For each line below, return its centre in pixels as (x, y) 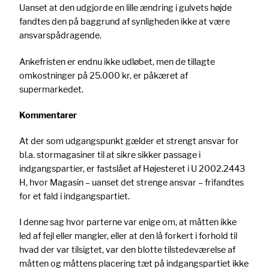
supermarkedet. (51, 89)
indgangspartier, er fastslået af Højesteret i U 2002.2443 (132, 168)
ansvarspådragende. (60, 35)
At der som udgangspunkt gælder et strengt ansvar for (129, 141)
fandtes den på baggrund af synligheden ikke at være (125, 22)
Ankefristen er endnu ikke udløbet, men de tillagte (117, 61)
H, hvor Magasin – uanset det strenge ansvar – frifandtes (131, 182)
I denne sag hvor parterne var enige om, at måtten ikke (128, 222)
